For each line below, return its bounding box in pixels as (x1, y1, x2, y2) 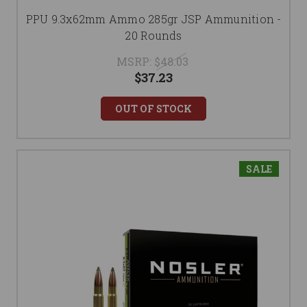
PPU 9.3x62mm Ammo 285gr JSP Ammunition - (25, 12, 282, 26)
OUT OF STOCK (115, 102, 192, 115)
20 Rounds (125, 28, 182, 42)
